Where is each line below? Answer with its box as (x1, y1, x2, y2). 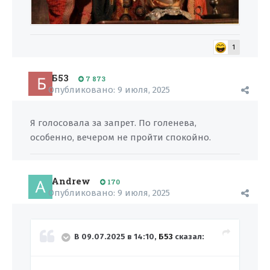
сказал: (173, 232, 204, 242)
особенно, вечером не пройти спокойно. (30, 132, 211, 143)
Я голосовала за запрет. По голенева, (30, 118, 196, 128)
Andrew (51, 175, 90, 187)
